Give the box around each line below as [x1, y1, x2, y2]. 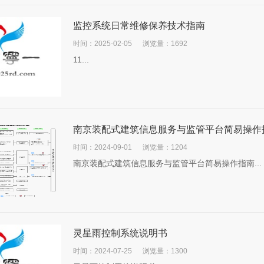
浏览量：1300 [143, 247, 187, 255]
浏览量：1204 [143, 143, 187, 151]
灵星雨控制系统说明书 [73, 228, 167, 238]
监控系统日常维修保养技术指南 [73, 21, 205, 31]
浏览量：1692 [143, 39, 187, 48]
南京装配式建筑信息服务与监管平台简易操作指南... [73, 159, 262, 168]
